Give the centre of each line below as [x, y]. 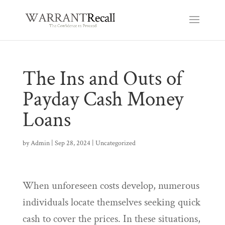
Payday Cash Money [103, 99]
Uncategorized [115, 143]
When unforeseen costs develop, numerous [111, 186]
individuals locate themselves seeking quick [111, 202]
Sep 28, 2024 [72, 143]
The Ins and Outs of [102, 79]
